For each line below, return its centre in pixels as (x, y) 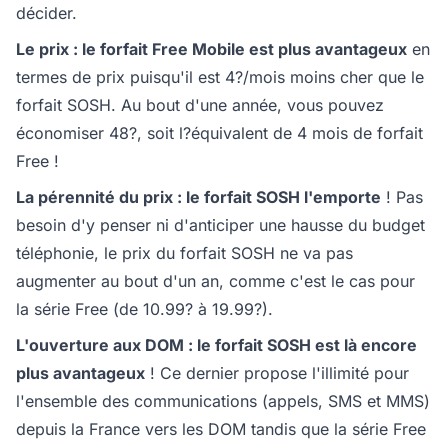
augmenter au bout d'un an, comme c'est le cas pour (215, 281)
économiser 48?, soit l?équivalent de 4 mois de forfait (219, 133)
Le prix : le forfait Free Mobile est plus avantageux (211, 49)
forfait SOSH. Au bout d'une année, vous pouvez (200, 105)
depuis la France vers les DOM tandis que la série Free (221, 429)
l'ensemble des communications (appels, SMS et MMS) (223, 401)
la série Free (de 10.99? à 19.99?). (144, 309)
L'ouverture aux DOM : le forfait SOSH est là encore (216, 345)
